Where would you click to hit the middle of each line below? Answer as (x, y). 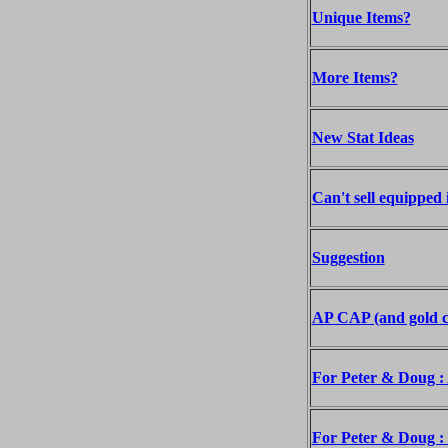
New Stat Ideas (362, 137)
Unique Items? (361, 17)
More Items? (354, 77)
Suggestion (348, 257)
